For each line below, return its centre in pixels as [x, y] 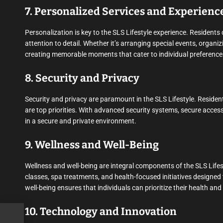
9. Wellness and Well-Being [92, 145]
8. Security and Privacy [82, 78]
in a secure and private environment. [81, 121]
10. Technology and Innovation [101, 212]
